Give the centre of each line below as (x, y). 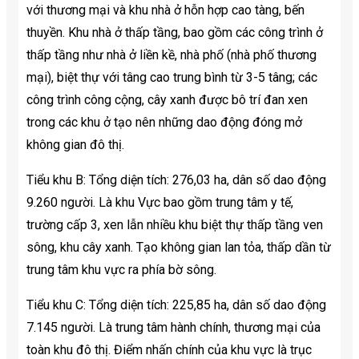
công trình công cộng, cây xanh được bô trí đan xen (167, 100)
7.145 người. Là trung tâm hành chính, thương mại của (173, 328)
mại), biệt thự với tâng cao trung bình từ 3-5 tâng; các (172, 78)
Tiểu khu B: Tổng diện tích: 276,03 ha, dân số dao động (176, 180)
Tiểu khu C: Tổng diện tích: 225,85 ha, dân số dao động (176, 305)
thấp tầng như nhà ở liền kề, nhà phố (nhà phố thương (171, 55)
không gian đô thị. (75, 145)
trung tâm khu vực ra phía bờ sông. (128, 270)
